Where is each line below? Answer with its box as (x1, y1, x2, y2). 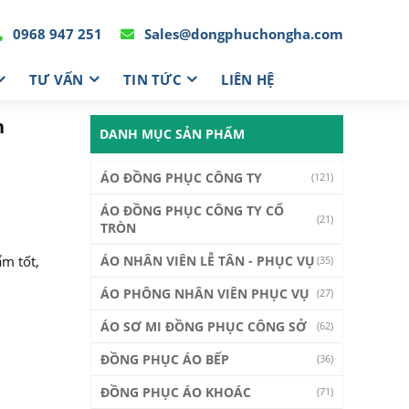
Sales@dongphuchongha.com (141, 24, 343, 43)
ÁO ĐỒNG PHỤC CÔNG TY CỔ (100, 202, 284, 219)
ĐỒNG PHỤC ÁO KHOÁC (100, 383, 251, 401)
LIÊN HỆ (221, 69, 275, 89)
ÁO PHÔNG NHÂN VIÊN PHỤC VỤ (100, 285, 309, 302)
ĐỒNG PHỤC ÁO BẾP (100, 351, 229, 368)
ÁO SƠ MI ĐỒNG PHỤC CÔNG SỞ (100, 318, 307, 335)
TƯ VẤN (28, 69, 84, 89)
